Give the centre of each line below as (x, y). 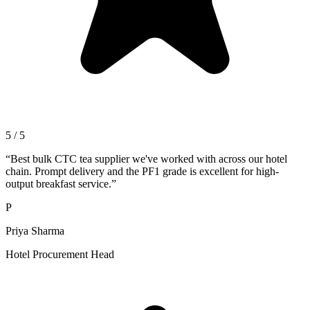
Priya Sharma (35, 230)
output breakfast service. (58, 183)
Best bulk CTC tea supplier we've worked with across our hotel (149, 158)
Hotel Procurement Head (60, 254)
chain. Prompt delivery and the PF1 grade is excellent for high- (142, 171)
